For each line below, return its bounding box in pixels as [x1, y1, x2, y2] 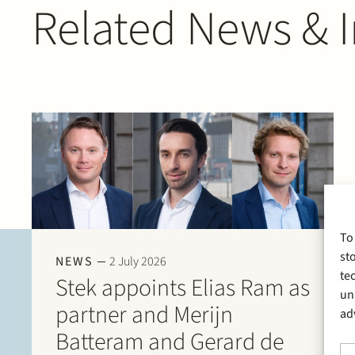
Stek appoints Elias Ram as [55, 271, 310, 306]
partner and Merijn [55, 298, 233, 333]
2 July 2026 [109, 253, 166, 271]
